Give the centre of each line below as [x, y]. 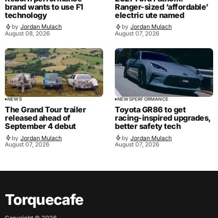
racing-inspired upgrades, [163, 118]
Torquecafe [44, 200]
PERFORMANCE [150, 99]
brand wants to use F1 [44, 7]
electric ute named [150, 15]
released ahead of [38, 118]
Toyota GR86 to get [150, 110]
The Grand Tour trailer [45, 110]
